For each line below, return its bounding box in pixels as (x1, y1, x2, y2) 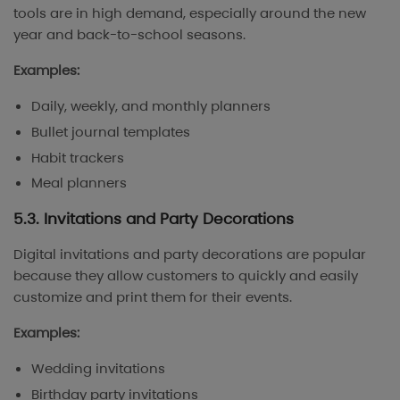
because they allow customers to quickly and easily (13, 266, 358, 286)
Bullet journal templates (31, 121, 190, 141)
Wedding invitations (31, 359, 165, 379)
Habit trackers (31, 147, 124, 167)
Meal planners (31, 173, 127, 193)
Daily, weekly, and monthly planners (31, 96, 271, 116)
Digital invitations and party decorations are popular (13, 245, 366, 264)
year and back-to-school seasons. (13, 25, 246, 45)
